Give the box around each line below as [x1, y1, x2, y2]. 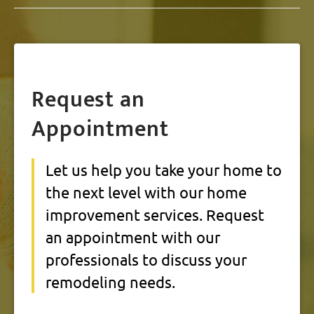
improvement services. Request [46, 205, 264, 224]
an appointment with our [46, 228, 220, 247]
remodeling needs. [46, 273, 175, 292]
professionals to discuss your [46, 250, 247, 269]
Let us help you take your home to [46, 161, 282, 179]
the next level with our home [46, 183, 247, 202]
